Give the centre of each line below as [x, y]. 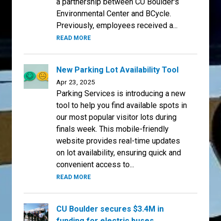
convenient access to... [95, 164]
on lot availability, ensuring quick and [119, 152]
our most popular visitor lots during [116, 117]
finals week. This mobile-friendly [112, 129]
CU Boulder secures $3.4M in [110, 209]
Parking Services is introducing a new [121, 93]
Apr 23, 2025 [76, 82]
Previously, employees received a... [117, 25]
